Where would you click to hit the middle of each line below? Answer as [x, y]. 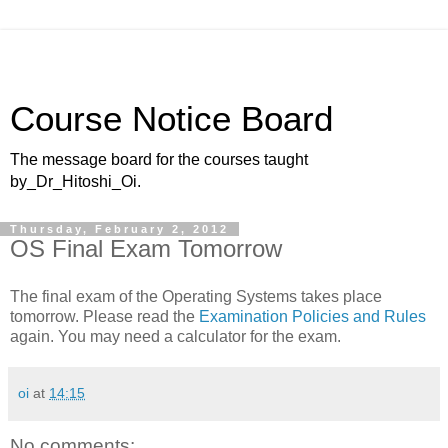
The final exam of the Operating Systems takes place [196, 296]
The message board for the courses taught [159, 159]
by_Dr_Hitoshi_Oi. [75, 181]
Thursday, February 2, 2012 [119, 229]
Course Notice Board [171, 119]
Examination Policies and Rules [312, 316]
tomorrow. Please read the [104, 316]
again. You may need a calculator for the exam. [175, 336]
